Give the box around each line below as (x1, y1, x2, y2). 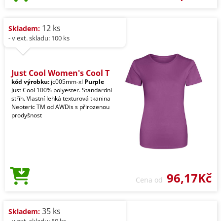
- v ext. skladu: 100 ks (8, 34, 70, 43)
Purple (84, 77, 104, 86)
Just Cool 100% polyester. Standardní (11, 86, 112, 95)
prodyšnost (11, 111, 42, 120)
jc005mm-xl (49, 77, 84, 86)
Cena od (136, 175, 167, 185)
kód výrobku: (11, 77, 49, 86)
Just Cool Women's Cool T (11, 68, 110, 79)
